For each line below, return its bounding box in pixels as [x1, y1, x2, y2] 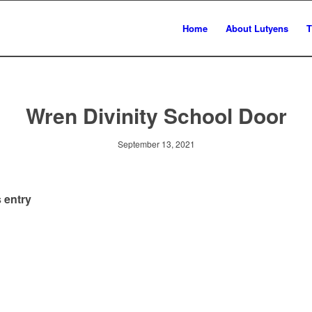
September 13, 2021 [117, 138, 195, 150]
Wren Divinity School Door [25, 100, 287, 130]
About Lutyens [226, 22, 288, 35]
